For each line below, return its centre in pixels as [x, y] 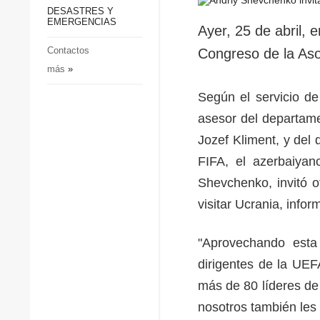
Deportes [134, 48]
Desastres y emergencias [174, 94]
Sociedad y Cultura [158, 25]
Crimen [129, 71]
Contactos [68, 50]
